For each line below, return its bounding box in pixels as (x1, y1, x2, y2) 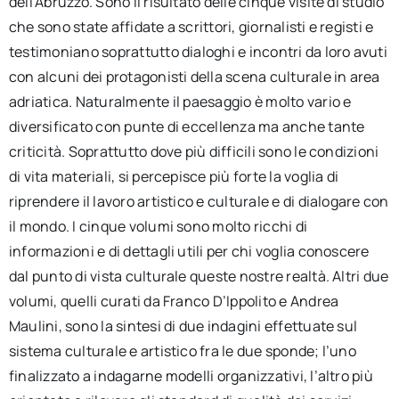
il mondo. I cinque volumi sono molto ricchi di (8, 216, 308, 236)
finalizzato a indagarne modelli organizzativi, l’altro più (8, 366, 373, 386)
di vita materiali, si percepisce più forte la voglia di (8, 167, 339, 186)
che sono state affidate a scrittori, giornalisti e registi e (8, 17, 374, 37)
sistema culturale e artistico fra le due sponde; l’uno (8, 341, 356, 361)
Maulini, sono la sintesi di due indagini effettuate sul (8, 316, 358, 336)
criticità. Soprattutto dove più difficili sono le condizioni (8, 142, 379, 161)
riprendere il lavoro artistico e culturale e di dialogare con (8, 191, 389, 211)
